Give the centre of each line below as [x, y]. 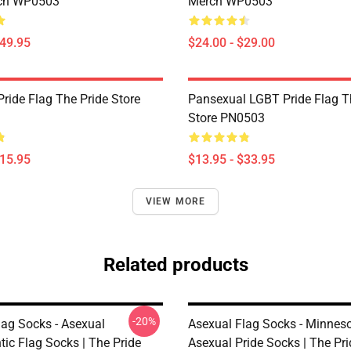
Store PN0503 [226, 118]
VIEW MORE [175, 201]
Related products [175, 265]
